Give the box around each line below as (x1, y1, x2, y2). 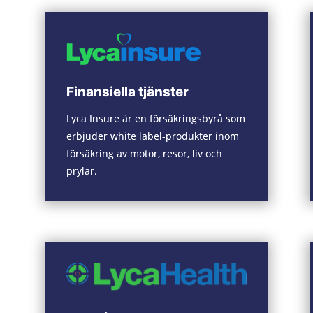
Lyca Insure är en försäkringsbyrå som (66, 111, 245, 125)
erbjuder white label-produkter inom (66, 129, 239, 143)
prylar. (66, 163, 97, 177)
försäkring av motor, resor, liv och (66, 146, 222, 160)
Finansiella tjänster (66, 83, 189, 100)
